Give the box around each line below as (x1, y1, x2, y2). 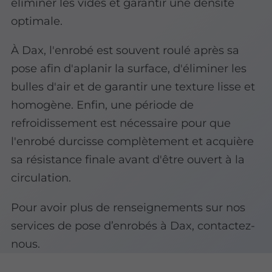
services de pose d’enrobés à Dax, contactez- (11, 218, 256, 233)
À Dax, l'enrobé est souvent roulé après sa (11, 43, 240, 58)
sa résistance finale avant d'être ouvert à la (11, 152, 245, 167)
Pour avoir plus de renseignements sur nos (11, 200, 246, 214)
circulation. (11, 171, 72, 185)
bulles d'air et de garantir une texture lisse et (11, 80, 256, 94)
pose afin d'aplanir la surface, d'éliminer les (11, 61, 247, 76)
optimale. (11, 14, 63, 29)
